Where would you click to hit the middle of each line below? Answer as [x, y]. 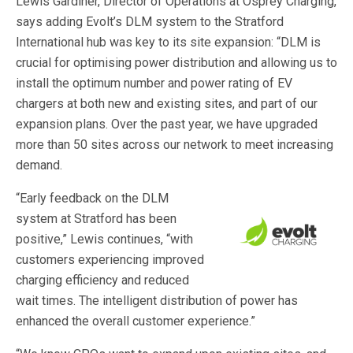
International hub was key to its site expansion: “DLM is [168, 42]
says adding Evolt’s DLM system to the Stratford [150, 22]
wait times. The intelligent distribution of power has [157, 301]
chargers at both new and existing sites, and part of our [167, 104]
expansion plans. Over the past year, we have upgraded [167, 124]
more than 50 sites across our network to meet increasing [175, 145]
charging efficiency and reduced [102, 280]
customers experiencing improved [110, 260]
